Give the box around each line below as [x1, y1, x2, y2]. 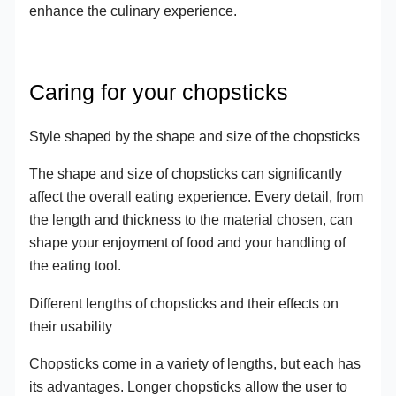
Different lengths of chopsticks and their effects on [29, 294, 339, 311]
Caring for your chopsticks [29, 80, 289, 105]
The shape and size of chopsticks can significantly [29, 165, 343, 182]
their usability [29, 317, 113, 334]
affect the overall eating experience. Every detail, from [29, 188, 364, 205]
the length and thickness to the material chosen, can [29, 211, 354, 228]
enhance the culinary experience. [29, 2, 238, 19]
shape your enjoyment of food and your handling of [29, 234, 346, 251]
